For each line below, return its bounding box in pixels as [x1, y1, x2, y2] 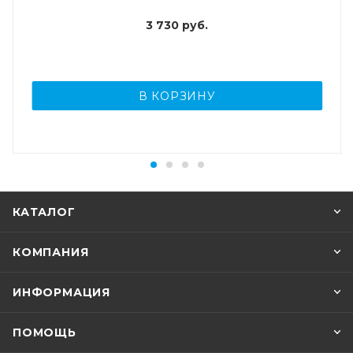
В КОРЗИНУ [138, 89, 216, 104]
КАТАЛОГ [13, 205, 76, 220]
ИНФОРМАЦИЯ [13, 285, 110, 300]
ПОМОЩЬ [13, 325, 76, 340]
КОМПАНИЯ [13, 245, 89, 260]
